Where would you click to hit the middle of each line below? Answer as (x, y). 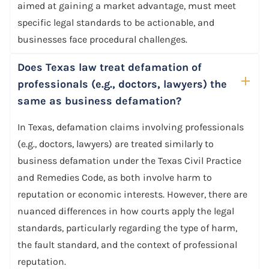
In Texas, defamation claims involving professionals (131, 127)
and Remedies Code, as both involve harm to (115, 177)
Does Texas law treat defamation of (110, 67)
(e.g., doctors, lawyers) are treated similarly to (116, 144)
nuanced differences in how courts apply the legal (126, 211)
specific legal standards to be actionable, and (116, 22)
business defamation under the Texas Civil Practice (129, 160)
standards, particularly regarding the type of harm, (127, 228)
